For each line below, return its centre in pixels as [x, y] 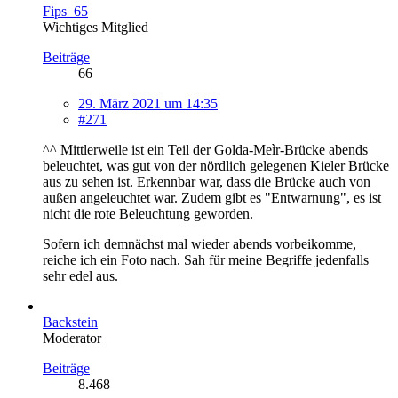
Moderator [72, 338]
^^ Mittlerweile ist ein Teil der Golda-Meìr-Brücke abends [205, 150]
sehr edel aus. [80, 276]
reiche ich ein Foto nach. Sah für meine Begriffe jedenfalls [206, 260]
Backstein [70, 322]
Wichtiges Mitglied [96, 28]
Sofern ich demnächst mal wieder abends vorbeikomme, [199, 244]
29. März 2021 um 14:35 [148, 104]
